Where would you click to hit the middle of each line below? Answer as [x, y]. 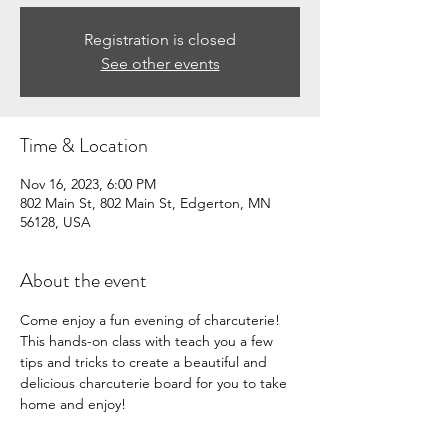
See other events [160, 63]
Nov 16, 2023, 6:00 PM [88, 183]
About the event [83, 280]
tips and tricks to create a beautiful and [145, 361]
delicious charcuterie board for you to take [155, 382]
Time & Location [84, 145]
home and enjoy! [73, 403]
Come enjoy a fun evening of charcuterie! [152, 319]
